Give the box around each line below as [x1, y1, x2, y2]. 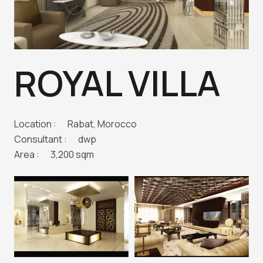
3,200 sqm [50, 148, 95, 161]
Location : [14, 117, 56, 131]
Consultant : [14, 133, 67, 146]
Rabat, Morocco [68, 117, 137, 131]
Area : [14, 148, 39, 161]
